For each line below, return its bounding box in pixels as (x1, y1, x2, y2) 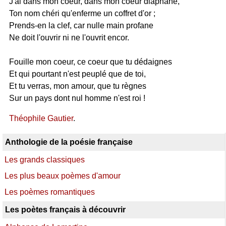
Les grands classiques (5, 155, 85, 164)
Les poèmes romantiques (5, 188, 95, 196)
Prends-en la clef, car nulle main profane (9, 21, 153, 30)
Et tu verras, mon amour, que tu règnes (9, 82, 146, 90)
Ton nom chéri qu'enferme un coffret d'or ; (9, 9, 155, 18)
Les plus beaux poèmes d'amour (5, 172, 121, 180)
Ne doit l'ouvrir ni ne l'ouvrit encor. (9, 33, 129, 42)
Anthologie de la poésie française (5, 138, 133, 146)
